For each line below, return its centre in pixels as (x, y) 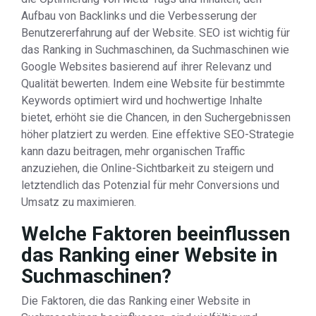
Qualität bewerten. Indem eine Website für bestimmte (153, 84)
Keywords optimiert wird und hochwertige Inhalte (142, 101)
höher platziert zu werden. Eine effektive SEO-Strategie (158, 134)
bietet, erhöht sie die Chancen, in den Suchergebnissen (156, 117)
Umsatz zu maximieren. (79, 202)
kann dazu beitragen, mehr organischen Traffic (133, 151)
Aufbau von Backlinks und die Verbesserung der (139, 16)
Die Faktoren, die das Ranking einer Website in (136, 301)
